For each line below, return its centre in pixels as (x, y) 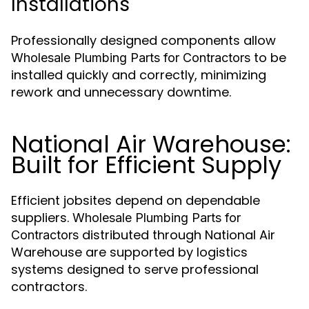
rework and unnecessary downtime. (121, 92)
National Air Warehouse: (151, 144)
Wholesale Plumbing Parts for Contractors (131, 58)
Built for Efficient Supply (146, 165)
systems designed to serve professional (135, 269)
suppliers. (42, 218)
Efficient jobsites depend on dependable (136, 200)
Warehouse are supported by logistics (129, 252)
